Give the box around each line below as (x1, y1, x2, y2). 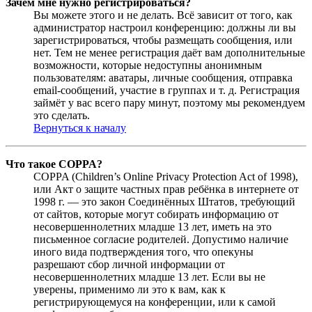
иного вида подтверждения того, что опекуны (33, 245, 253, 258)
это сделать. (33, 109, 90, 121)
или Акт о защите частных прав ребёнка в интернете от (33, 182, 299, 195)
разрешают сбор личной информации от (33, 258, 225, 270)
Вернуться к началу (33, 121, 126, 134)
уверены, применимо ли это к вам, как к (33, 283, 226, 295)
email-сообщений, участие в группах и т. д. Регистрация (33, 84, 299, 96)
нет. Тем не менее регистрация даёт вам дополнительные (33, 46, 305, 58)
